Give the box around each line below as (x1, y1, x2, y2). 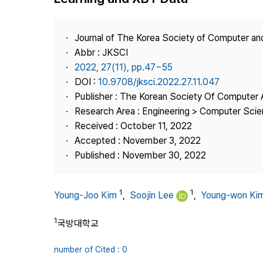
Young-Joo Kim (54, 190, 117, 201)
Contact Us (164, 63, 207, 73)
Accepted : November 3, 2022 (75, 135, 201, 146)
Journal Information (164, 21, 238, 31)
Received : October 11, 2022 (75, 120, 192, 131)
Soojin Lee (130, 190, 174, 201)
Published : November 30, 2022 (75, 150, 206, 161)
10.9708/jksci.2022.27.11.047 (98, 76, 220, 87)
